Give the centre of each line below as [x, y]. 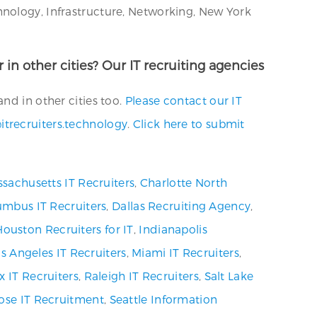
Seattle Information [163, 299]
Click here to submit [189, 123]
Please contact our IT [184, 100]
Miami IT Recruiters [185, 252]
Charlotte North [184, 182]
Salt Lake [229, 276]
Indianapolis [173, 229]
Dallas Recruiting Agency [181, 206]
